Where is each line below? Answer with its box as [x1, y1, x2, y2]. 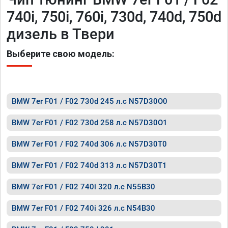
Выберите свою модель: [7, 48, 115, 59]
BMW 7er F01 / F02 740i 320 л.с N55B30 [12, 182, 155, 191]
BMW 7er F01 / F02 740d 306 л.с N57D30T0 [12, 139, 167, 149]
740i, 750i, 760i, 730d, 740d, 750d [7, 8, 221, 25]
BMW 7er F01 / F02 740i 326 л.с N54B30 [12, 204, 155, 213]
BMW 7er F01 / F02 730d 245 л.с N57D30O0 [12, 97, 167, 106]
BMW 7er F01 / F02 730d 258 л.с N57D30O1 [12, 118, 167, 127]
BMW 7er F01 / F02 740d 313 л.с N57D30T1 [12, 161, 167, 170]
